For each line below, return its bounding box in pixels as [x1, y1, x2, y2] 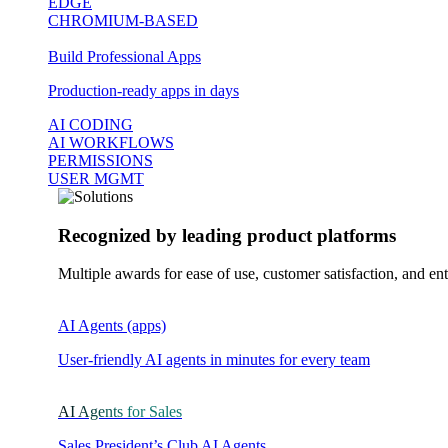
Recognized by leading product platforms [58, 224, 396, 246]
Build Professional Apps [48, 48, 201, 65]
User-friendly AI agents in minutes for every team [58, 351, 370, 369]
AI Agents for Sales [58, 403, 182, 421]
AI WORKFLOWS [48, 134, 174, 151]
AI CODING [48, 116, 133, 133]
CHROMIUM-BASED [48, 12, 198, 29]
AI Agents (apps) [58, 317, 166, 335]
